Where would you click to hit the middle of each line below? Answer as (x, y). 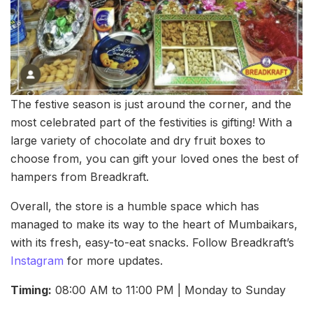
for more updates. (113, 261)
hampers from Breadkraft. (80, 177)
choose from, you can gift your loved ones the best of (155, 159)
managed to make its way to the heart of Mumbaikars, (154, 225)
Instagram (37, 261)
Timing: (31, 290)
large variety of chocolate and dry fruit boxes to (138, 141)
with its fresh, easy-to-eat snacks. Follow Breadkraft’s (152, 243)
